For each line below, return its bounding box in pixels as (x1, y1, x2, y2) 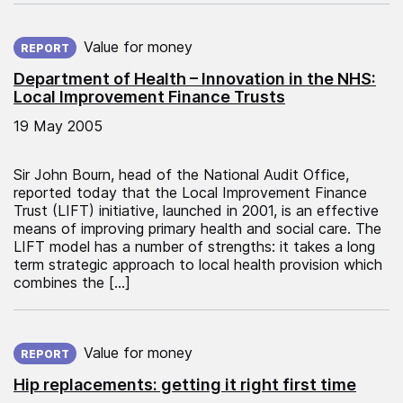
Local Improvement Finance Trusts (13, 86, 285, 106)
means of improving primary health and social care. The (13, 219, 381, 237)
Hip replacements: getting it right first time (13, 374, 356, 394)
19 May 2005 (13, 116, 103, 135)
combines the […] (13, 273, 130, 291)
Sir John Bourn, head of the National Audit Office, (13, 165, 349, 184)
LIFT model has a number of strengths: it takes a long (13, 237, 375, 255)
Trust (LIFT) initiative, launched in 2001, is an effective (13, 201, 379, 219)
